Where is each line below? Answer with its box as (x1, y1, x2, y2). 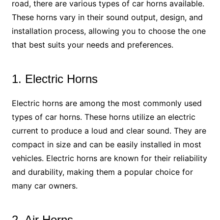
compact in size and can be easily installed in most (11, 139, 201, 150)
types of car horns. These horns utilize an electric (11, 112, 195, 122)
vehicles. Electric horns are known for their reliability (11, 153, 207, 164)
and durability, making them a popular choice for (11, 167, 193, 177)
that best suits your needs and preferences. (11, 40, 173, 50)
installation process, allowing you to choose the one (11, 26, 206, 36)
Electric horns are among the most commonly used (11, 98, 202, 109)
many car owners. (11, 181, 78, 191)
